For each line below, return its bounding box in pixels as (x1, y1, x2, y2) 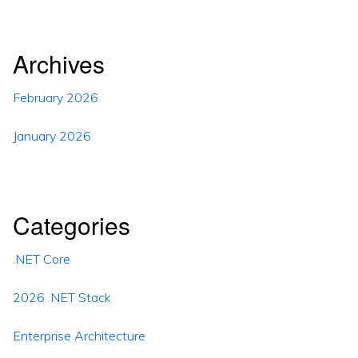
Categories (13, 208, 130, 242)
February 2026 (13, 89, 98, 105)
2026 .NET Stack (13, 289, 111, 305)
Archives (13, 46, 105, 81)
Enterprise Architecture (13, 328, 145, 344)
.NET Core (13, 251, 70, 267)
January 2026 (13, 128, 91, 144)
